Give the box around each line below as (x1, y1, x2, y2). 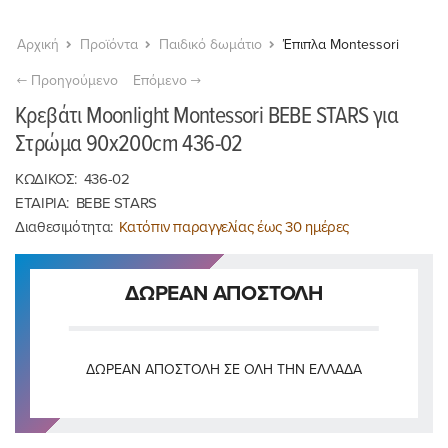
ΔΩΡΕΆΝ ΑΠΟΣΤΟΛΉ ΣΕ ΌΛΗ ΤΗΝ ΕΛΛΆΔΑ (86, 361, 362, 379)
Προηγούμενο (27, 72, 118, 90)
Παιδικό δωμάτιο (159, 36, 262, 54)
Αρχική (17, 36, 59, 54)
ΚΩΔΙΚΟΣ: (15, 170, 81, 189)
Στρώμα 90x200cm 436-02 (15, 129, 243, 161)
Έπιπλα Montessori (283, 36, 399, 54)
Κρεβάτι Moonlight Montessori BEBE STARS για (15, 101, 399, 133)
